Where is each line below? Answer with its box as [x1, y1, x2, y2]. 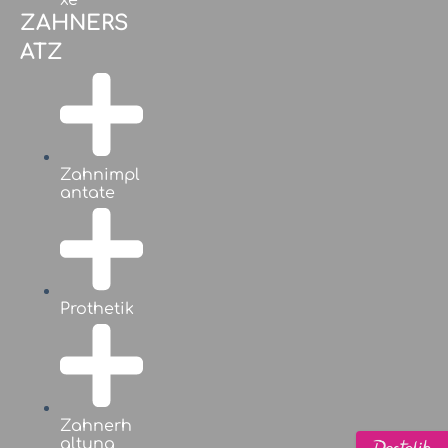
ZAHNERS [20, 11, 128, 36]
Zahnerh [60, 416, 132, 435]
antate [60, 183, 115, 202]
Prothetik [60, 300, 134, 319]
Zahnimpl [60, 165, 140, 184]
